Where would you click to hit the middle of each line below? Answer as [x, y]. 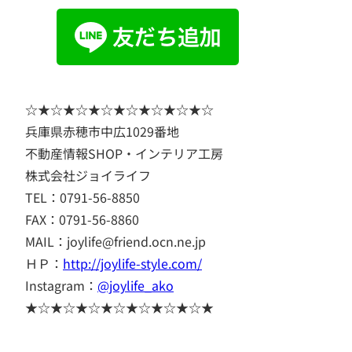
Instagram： [61, 286]
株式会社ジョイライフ [88, 176]
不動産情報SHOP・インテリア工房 [124, 154]
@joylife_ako [136, 286]
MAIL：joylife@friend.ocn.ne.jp [115, 242]
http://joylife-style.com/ [132, 264]
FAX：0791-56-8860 [82, 220]
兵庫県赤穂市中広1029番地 [102, 132]
